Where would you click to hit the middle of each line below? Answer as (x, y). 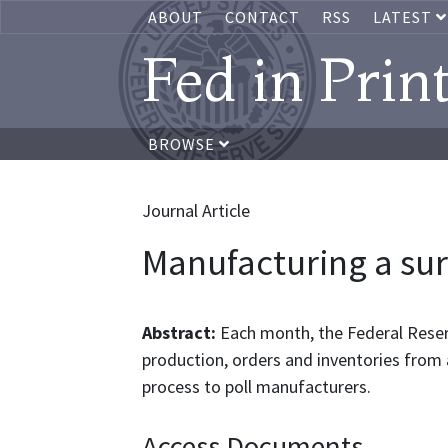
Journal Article (196, 210)
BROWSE (183, 144)
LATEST (404, 17)
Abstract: (181, 332)
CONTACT (262, 17)
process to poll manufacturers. (256, 386)
